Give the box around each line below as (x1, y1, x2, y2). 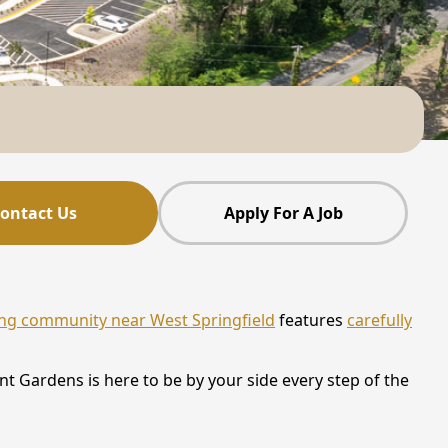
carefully (347, 309, 412, 332)
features (279, 309, 343, 332)
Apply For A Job (223, 201, 343, 224)
